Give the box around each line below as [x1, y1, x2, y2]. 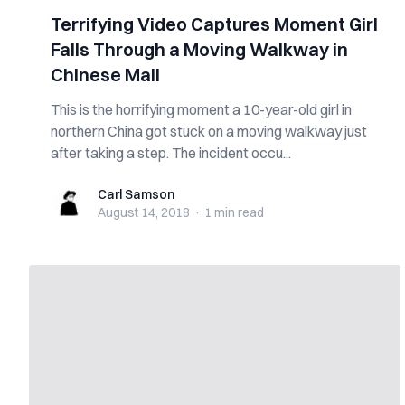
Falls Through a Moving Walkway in [51, 38, 348, 61]
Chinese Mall [51, 63, 160, 86]
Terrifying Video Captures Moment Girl [51, 13, 378, 35]
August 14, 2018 [98, 204, 190, 221]
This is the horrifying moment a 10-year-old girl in [51, 100, 352, 118]
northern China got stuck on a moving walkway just [51, 122, 367, 140]
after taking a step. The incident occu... [51, 144, 291, 162]
